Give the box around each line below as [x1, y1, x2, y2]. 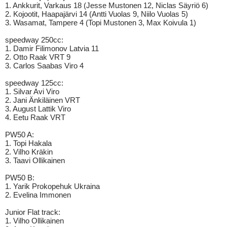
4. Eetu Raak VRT [5, 113, 65, 122]
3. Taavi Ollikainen [5, 156, 65, 165]
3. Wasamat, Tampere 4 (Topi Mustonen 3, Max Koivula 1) [5, 18, 196, 27]
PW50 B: [5, 173, 34, 182]
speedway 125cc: [5, 79, 63, 87]
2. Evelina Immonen [5, 191, 71, 199]
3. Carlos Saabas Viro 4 [5, 61, 84, 70]
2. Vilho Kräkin [5, 147, 53, 156]
